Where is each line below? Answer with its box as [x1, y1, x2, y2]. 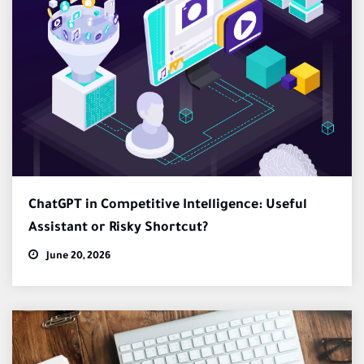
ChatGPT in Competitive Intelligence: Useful [28, 197, 307, 213]
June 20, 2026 [44, 250, 110, 262]
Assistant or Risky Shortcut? [28, 220, 208, 236]
